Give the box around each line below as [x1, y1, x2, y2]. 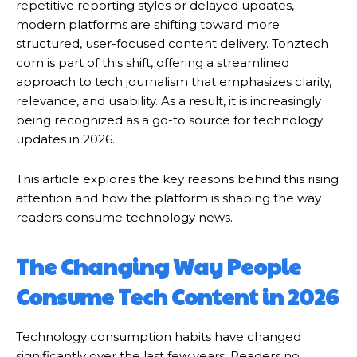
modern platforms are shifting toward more [16, 17, 280, 33]
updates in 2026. [16, 131, 115, 147]
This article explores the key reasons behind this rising [16, 171, 339, 187]
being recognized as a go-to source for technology [16, 112, 323, 128]
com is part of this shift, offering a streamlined [16, 55, 289, 71]
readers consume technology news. [16, 210, 233, 226]
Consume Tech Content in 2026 [16, 281, 339, 312]
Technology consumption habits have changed [16, 329, 301, 345]
